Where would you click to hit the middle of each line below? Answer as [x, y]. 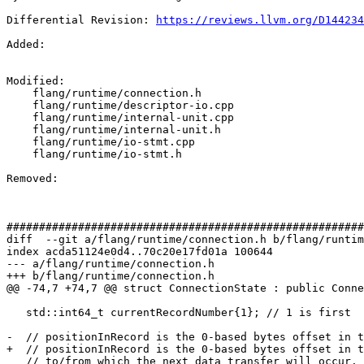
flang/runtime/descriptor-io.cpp [19, 106]
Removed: [36, 179]
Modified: [39, 81]
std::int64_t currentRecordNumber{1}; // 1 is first [16, 313]
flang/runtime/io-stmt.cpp [19, 142]
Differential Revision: [81, 20]
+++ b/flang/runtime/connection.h [110, 276]
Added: [29, 45]
